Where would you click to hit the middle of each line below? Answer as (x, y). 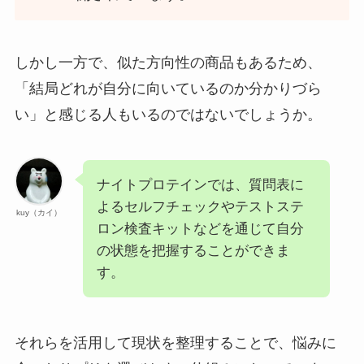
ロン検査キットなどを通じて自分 (200, 228)
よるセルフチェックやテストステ (200, 206)
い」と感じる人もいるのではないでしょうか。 (168, 114)
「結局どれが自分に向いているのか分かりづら (168, 88)
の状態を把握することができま (193, 250)
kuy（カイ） (39, 212)
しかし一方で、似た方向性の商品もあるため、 (168, 62)
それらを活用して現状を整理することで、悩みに (175, 342)
